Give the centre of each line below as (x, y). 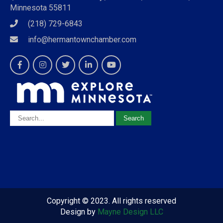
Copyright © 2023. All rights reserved (111, 201)
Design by (79, 212)
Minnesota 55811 (41, 7)
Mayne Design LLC (130, 212)
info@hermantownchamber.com (82, 39)
